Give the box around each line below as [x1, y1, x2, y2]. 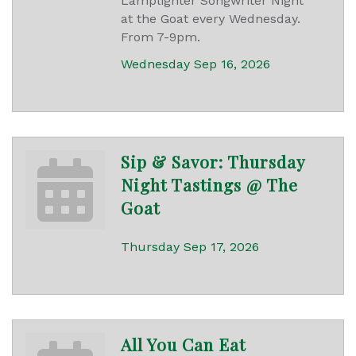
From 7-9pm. [121, 29, 200, 45]
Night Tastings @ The [121, 173, 298, 196]
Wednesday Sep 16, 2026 [121, 56, 270, 72]
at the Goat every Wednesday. [121, 11, 300, 27]
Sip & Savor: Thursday [121, 150, 305, 173]
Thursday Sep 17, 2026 [121, 239, 259, 255]
